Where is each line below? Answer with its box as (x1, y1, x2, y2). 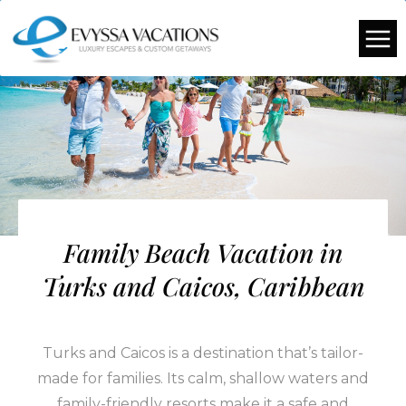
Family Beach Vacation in (63, 236, 343, 269)
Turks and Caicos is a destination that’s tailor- (43, 344, 363, 362)
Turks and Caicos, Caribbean (42, 269, 364, 303)
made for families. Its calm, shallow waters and (37, 370, 369, 387)
